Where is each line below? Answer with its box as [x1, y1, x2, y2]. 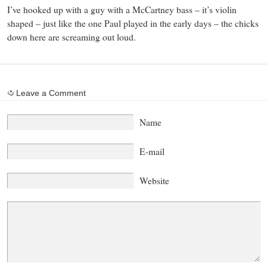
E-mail [139, 145, 164, 157]
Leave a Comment [15, 88, 86, 98]
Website [139, 174, 169, 187]
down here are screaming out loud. [7, 30, 136, 43]
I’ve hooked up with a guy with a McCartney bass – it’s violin [7, 3, 237, 15]
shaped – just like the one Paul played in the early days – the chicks [7, 17, 259, 29]
